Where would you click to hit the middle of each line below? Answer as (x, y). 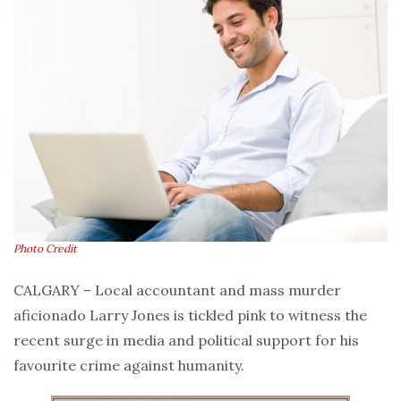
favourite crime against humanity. (129, 365)
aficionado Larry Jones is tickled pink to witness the (190, 315)
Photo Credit (45, 248)
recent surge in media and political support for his (186, 340)
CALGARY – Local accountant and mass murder (177, 290)
